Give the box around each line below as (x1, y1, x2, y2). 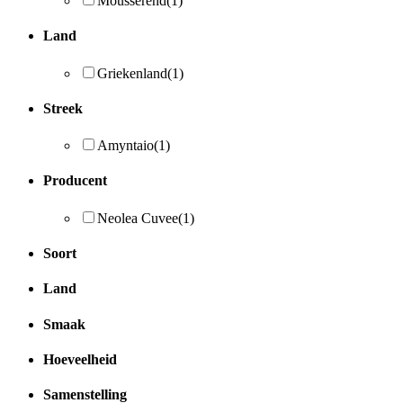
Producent (43, 173, 107, 189)
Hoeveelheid (43, 351, 117, 367)
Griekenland (97, 65, 167, 81)
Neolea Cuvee (97, 210, 178, 226)
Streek (43, 100, 83, 116)
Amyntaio (97, 138, 154, 154)
